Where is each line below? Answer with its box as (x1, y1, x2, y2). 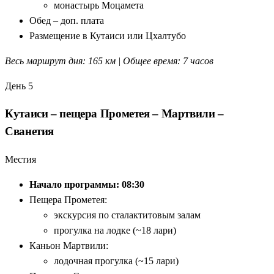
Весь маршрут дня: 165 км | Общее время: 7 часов (5, 55, 213, 66)
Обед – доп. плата (29, 15, 104, 26)
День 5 (5, 80, 33, 91)
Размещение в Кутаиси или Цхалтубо (29, 30, 186, 41)
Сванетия (5, 125, 54, 138)
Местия (5, 154, 36, 165)
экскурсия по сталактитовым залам (54, 210, 201, 221)
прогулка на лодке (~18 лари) (54, 225, 176, 236)
